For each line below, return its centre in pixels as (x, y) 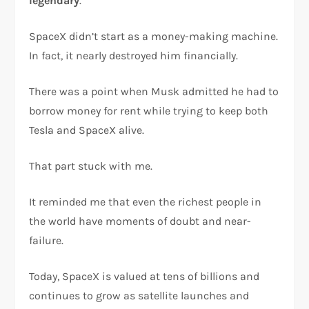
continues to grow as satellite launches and (139, 296)
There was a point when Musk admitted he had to (154, 91)
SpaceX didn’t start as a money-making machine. (154, 36)
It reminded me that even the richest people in (146, 202)
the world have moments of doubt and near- (140, 221)
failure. (47, 240)
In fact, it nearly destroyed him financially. (134, 56)
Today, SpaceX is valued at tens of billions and (144, 276)
